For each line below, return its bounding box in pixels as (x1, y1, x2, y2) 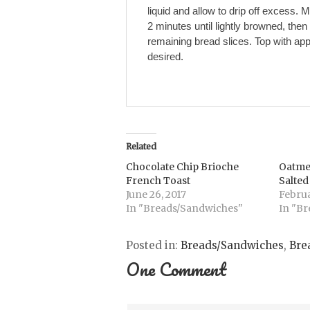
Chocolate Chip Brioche (126, 161, 239, 173)
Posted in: (126, 239, 181, 252)
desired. (147, 51, 183, 62)
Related (126, 141, 156, 152)
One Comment (126, 255, 226, 284)
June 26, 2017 (126, 188, 186, 201)
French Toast (126, 174, 190, 187)
